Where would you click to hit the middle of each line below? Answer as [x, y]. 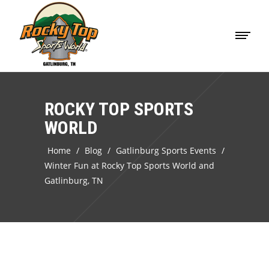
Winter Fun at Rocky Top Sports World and [129, 165]
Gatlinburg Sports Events [166, 150]
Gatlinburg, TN [74, 180]
